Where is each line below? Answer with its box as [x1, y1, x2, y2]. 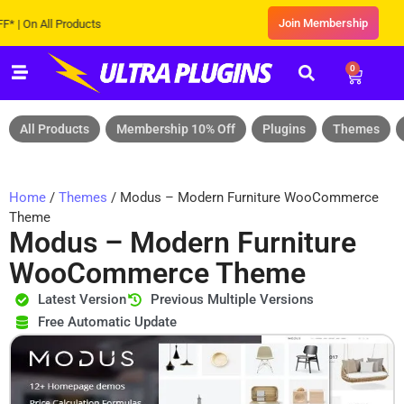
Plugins [262, 122, 306, 137]
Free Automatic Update [37, 314, 177, 331]
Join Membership [278, 16, 368, 30]
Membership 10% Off [116, 122, 235, 137]
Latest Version [37, 291, 126, 308]
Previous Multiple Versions [150, 291, 314, 308]
